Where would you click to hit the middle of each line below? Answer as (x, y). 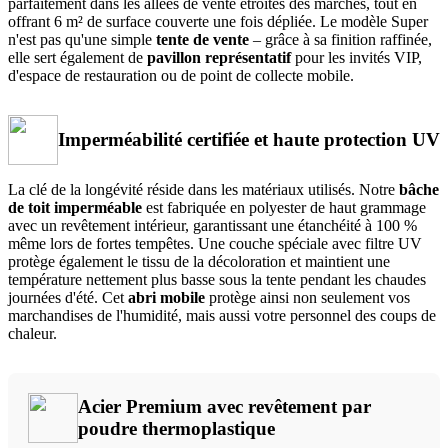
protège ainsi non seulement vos (307, 297)
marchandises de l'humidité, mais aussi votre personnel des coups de (222, 315)
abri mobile (166, 297)
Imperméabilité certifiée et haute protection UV (249, 139)
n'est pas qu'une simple (82, 39)
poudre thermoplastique (176, 428)
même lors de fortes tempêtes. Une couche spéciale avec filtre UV (215, 243)
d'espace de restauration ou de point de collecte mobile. (181, 75)
